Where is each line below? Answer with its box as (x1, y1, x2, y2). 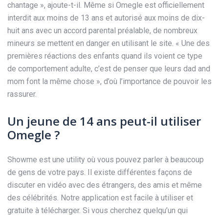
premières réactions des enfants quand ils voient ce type (7, 51, 202, 61)
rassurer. (7, 89, 37, 99)
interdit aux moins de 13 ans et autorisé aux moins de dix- (7, 13, 205, 22)
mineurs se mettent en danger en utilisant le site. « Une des (7, 38, 210, 48)
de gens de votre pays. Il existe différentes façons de (7, 168, 192, 177)
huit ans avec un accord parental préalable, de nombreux (7, 25, 197, 35)
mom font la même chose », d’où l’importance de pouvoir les (7, 76, 212, 86)
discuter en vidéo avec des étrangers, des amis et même (7, 180, 202, 190)
